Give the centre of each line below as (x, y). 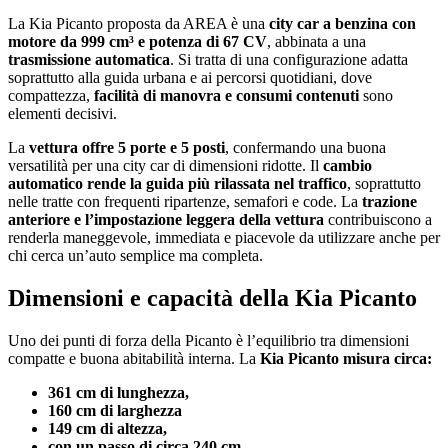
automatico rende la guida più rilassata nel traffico (177, 184)
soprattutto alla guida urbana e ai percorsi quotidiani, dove (190, 78)
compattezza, (49, 96)
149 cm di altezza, (109, 429)
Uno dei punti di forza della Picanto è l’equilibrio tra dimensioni (208, 341)
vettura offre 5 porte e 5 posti (125, 148)
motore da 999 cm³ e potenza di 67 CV (137, 42)
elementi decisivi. (62, 114)
